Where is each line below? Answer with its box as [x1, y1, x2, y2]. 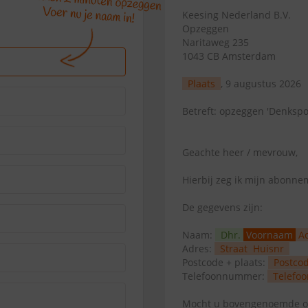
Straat [220, 242, 247, 255]
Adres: [182, 242, 214, 255]
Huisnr [253, 242, 284, 255]
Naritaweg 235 [182, 36, 249, 49]
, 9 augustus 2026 [221, 77, 301, 90]
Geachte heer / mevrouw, [182, 146, 298, 159]
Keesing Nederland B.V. [182, 8, 291, 21]
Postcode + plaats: [182, 256, 268, 269]
